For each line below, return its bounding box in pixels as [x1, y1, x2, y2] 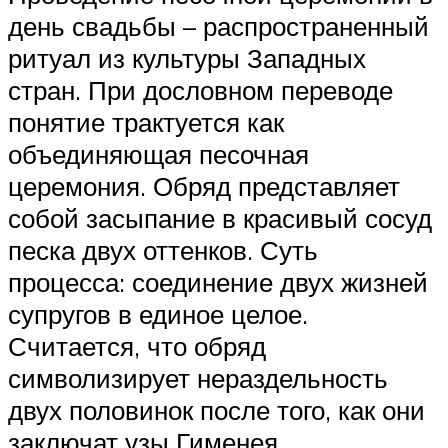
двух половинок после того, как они [8, 393, 425, 426]
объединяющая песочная [8, 137, 309, 170]
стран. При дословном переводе [8, 73, 393, 106]
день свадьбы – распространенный [8, 9, 429, 42]
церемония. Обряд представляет [8, 169, 400, 202]
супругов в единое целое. [8, 297, 308, 330]
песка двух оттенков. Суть [8, 233, 318, 266]
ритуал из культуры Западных [8, 41, 366, 74]
